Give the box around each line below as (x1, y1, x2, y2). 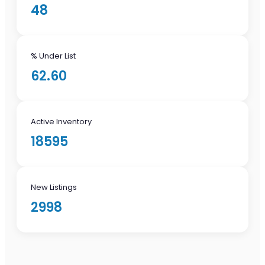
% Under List (31, 50, 76, 62)
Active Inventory (31, 115, 92, 127)
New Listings (31, 181, 77, 193)
